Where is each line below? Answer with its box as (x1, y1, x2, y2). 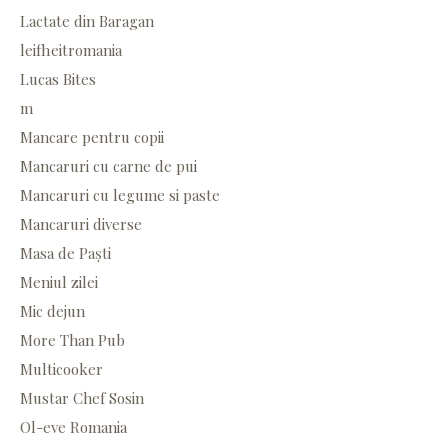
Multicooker (20, 359, 103, 380)
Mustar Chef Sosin (20, 388, 144, 409)
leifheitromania (20, 40, 122, 61)
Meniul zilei (20, 272, 98, 293)
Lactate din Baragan (20, 11, 154, 32)
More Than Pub (20, 330, 125, 351)
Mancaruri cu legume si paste (20, 185, 220, 206)
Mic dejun (20, 301, 85, 322)
